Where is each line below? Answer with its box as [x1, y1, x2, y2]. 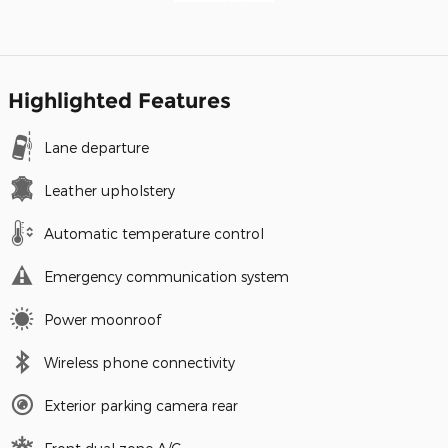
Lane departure [44, 139, 149, 157]
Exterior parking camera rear [44, 397, 238, 415]
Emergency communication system [44, 268, 289, 286]
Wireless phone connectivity [44, 354, 235, 372]
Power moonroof [44, 311, 161, 329]
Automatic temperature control [44, 225, 264, 243]
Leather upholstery [44, 182, 175, 200]
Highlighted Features [8, 88, 231, 114]
